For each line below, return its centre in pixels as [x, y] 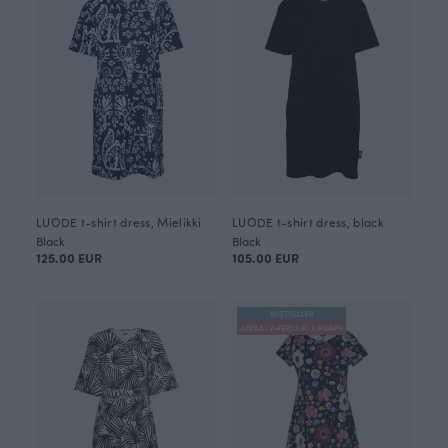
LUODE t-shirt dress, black [308, 222]
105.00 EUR [265, 257]
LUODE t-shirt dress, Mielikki [119, 222]
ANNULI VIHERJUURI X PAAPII [291, 327]
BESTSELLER [291, 313]
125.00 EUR [69, 257]
